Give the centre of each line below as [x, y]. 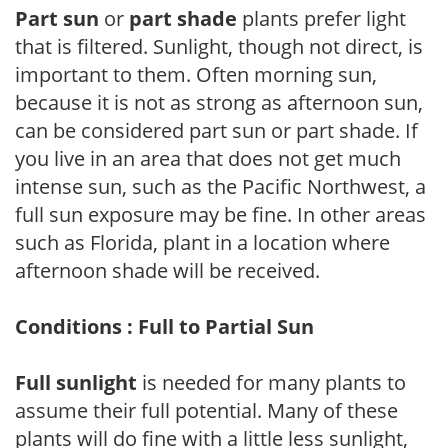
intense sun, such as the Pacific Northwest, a [220, 186]
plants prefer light [321, 18]
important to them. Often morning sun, [196, 74]
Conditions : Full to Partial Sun [164, 326]
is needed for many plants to [271, 382]
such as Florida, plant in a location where [202, 242]
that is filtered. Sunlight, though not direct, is [219, 46]
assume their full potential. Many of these [206, 410]
